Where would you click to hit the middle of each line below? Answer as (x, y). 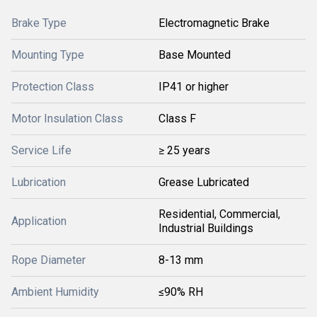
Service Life (41, 150)
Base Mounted (195, 55)
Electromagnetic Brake (214, 23)
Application (39, 221)
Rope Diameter (48, 260)
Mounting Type (48, 55)
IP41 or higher (194, 87)
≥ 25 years (184, 150)
